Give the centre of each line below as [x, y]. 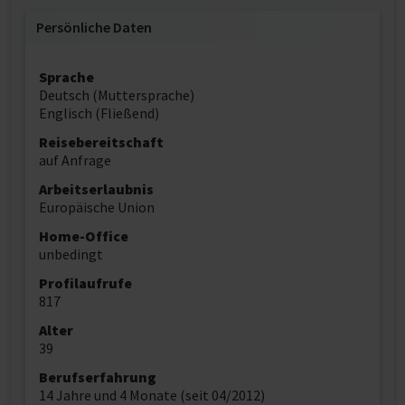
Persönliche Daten [94, 27]
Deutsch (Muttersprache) [117, 95]
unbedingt [71, 254]
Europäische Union [97, 207]
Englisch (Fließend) [99, 113]
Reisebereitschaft [101, 142]
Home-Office [84, 236]
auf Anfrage [75, 160]
